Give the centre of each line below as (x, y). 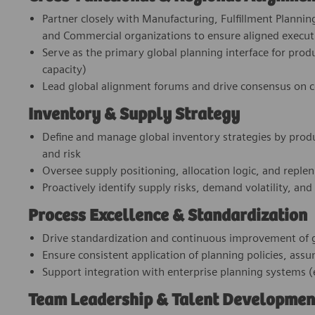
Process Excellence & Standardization (168, 217)
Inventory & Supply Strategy (134, 115)
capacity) (64, 70)
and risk (62, 154)
